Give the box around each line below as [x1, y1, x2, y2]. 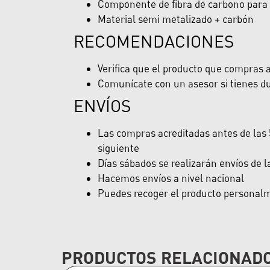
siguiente [98, 141, 139, 154]
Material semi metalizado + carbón [98, 12, 254, 25]
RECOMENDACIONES [74, 30, 234, 51]
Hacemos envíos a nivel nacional [98, 171, 244, 184]
